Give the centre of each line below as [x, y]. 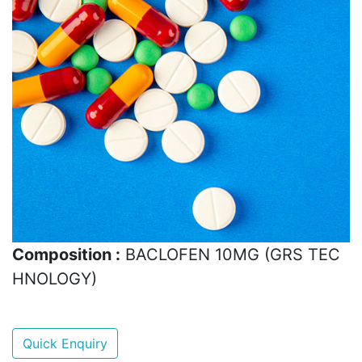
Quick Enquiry [65, 343]
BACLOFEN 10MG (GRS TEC [230, 254]
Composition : [66, 254]
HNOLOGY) [55, 278]
